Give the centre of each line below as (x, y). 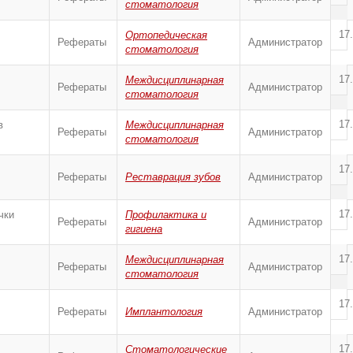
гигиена (144, 229)
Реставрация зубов (173, 177)
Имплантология (164, 312)
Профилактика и (166, 215)
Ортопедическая (166, 35)
